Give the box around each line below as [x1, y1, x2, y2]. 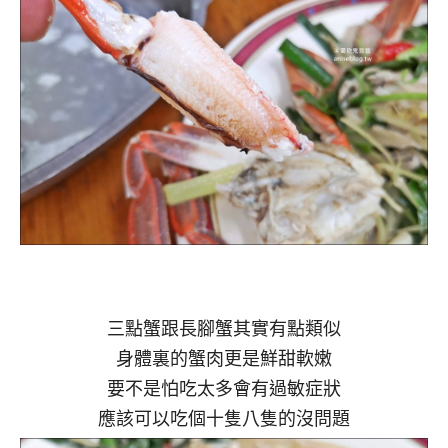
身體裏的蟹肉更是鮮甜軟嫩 [116, 345, 332, 370]
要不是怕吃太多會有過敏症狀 [107, 375, 341, 400]
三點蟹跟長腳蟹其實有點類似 [107, 315, 341, 340]
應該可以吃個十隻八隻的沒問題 [98, 405, 350, 430]
